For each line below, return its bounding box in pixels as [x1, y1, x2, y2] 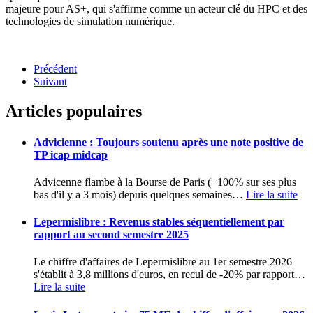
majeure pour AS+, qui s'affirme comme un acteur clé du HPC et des [6, 3, 307, 15]
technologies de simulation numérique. [6, 15, 175, 28]
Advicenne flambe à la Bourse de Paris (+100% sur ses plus [34, 175, 296, 188]
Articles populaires [6, 102, 142, 121]
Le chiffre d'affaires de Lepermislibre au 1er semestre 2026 [34, 256, 292, 268]
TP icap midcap [34, 148, 108, 161]
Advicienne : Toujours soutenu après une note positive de [34, 136, 303, 148]
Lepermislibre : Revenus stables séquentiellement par [34, 216, 284, 228]
